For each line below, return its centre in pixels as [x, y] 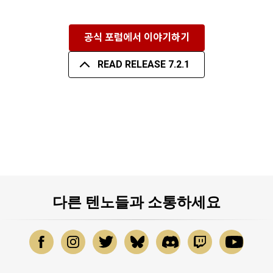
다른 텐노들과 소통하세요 [136, 202]
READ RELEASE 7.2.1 [144, 65]
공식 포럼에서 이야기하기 [136, 38]
